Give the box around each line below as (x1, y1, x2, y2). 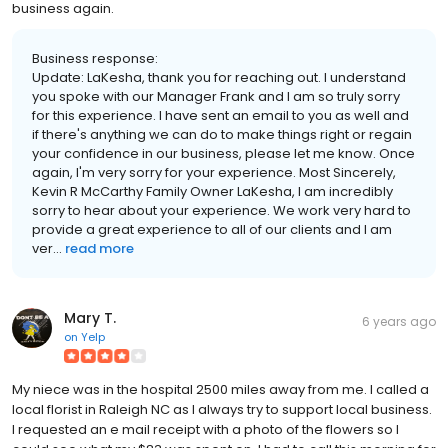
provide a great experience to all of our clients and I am (32, 220, 392, 240)
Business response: (32, 49, 158, 69)
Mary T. (64, 308, 116, 329)
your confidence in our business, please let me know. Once (32, 144, 415, 164)
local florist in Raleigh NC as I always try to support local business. (12, 400, 432, 420)
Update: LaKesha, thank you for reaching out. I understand (32, 68, 406, 88)
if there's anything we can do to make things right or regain (32, 125, 412, 145)
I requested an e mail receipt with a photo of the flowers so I (12, 420, 399, 440)
